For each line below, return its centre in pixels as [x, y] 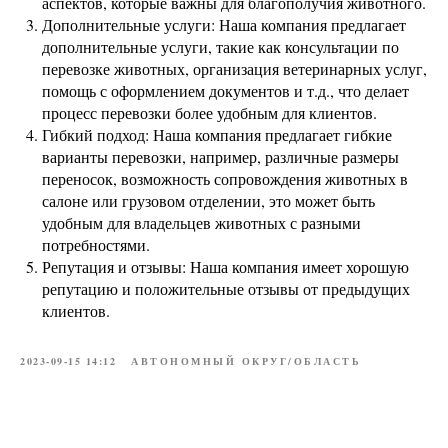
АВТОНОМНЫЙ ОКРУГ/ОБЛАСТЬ [246, 360]
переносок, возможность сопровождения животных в [225, 178]
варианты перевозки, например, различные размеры [220, 156]
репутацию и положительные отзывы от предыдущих [226, 288]
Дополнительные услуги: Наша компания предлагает [224, 24]
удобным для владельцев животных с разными [201, 222]
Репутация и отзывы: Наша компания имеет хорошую [225, 266]
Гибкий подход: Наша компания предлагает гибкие [217, 134]
